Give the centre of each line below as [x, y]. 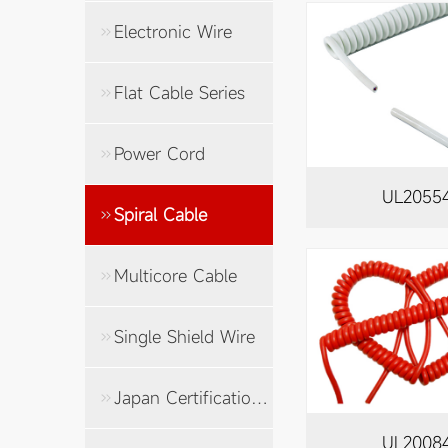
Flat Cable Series [180, 92]
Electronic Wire [173, 31]
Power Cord [160, 153]
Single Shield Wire [185, 336]
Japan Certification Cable [260, 397]
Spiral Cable [161, 214]
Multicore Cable [176, 275]
